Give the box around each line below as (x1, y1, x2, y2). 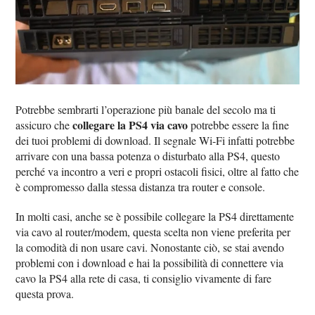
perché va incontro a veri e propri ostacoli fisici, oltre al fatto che (15, 164, 300, 179)
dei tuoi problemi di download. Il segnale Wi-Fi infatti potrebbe (15, 133, 295, 148)
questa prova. (15, 286, 75, 302)
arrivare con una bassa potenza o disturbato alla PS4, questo (15, 148, 281, 164)
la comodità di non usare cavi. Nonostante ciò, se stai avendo (15, 240, 285, 255)
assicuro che (15, 117, 73, 133)
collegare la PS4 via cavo (72, 117, 188, 134)
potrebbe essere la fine (188, 117, 290, 133)
